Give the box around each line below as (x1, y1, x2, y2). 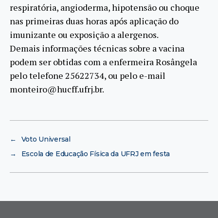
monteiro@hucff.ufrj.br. (10, 83, 104, 95)
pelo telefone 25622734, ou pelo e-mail (10, 69, 165, 81)
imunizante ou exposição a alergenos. (10, 28, 159, 40)
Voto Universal (21, 134, 71, 144)
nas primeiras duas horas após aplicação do (10, 15, 179, 27)
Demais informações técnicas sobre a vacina (10, 42, 184, 54)
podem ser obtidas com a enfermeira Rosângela (10, 55, 197, 68)
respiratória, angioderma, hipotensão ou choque (10, 1, 200, 13)
